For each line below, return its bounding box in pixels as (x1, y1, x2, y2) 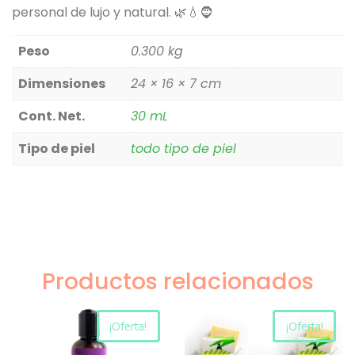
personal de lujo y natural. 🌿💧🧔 (12, 2, 212, 21)
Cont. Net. (18, 106, 85, 125)
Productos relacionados (41, 265, 314, 297)
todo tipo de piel (131, 139, 236, 158)
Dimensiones (18, 74, 105, 93)
